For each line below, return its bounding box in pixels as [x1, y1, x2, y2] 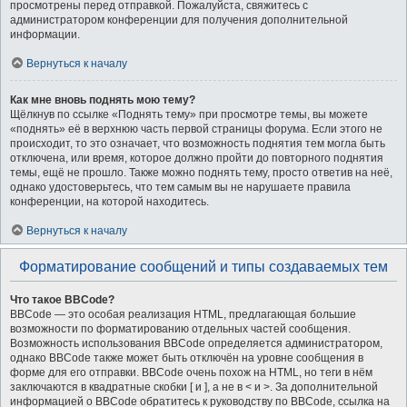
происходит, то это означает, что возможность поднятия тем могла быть [10, 137, 385, 150]
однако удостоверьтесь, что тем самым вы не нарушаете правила [10, 181, 351, 194]
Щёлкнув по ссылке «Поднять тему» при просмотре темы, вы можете [10, 108, 368, 121]
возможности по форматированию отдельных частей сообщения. [10, 323, 351, 335]
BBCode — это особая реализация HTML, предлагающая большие [10, 308, 356, 321]
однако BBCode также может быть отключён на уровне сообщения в [10, 352, 363, 364]
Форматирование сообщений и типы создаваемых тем [19, 259, 388, 274]
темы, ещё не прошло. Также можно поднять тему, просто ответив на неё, [10, 166, 392, 179]
